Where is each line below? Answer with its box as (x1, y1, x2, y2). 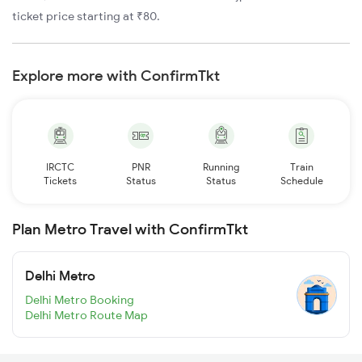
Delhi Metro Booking (25, 292, 134, 307)
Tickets (44, 175, 78, 187)
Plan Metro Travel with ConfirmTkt (12, 220, 248, 239)
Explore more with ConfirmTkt (12, 66, 220, 86)
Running (203, 161, 240, 174)
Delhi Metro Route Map (25, 307, 148, 322)
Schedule (280, 175, 323, 187)
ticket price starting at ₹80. (12, 9, 160, 24)
